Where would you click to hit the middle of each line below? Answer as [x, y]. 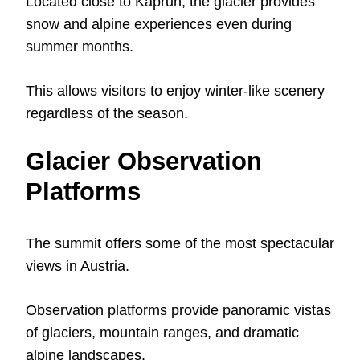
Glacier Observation [144, 162]
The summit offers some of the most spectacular [180, 244]
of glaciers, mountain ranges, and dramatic [162, 333]
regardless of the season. [107, 114]
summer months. [80, 47]
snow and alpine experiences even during [159, 25]
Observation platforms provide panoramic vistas [178, 311]
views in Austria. [78, 266]
